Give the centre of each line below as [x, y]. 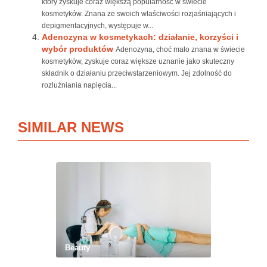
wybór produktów [77, 49]
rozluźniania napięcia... [79, 85]
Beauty [77, 248]
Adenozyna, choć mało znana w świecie [180, 49]
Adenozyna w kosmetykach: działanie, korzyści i [140, 37]
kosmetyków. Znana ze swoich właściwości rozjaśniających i [139, 14]
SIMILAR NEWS [71, 127]
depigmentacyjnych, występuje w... [97, 26]
